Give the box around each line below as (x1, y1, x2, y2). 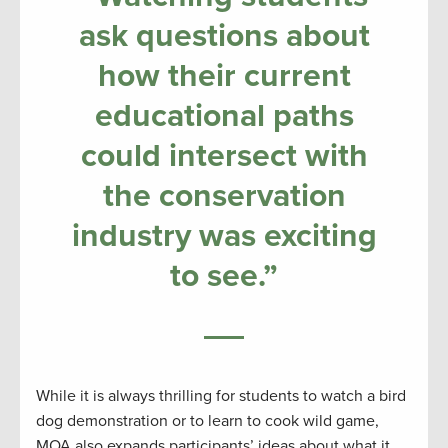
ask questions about (78, 17, 370, 56)
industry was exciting (71, 217, 377, 256)
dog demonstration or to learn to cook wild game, (36, 411, 379, 432)
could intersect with (80, 137, 368, 176)
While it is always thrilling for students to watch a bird (36, 386, 406, 407)
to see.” (170, 257, 278, 296)
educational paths (94, 97, 354, 136)
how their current (97, 57, 351, 96)
